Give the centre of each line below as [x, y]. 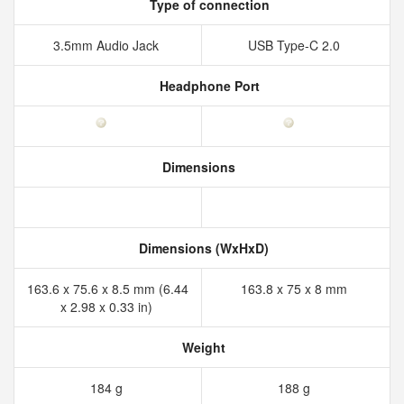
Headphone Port [207, 86]
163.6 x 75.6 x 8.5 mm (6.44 [108, 289]
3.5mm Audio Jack [108, 45]
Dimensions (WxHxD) [202, 248]
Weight [202, 347]
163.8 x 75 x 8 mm [296, 289]
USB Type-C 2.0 [296, 45]
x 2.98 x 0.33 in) [108, 307]
